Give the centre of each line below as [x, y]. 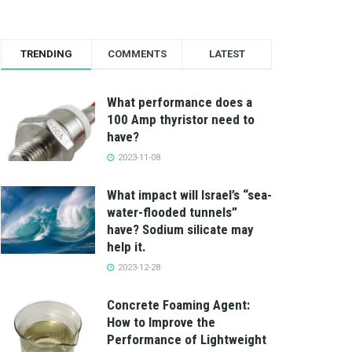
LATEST [227, 54]
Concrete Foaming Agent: [178, 305]
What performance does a [180, 102]
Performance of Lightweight [187, 339]
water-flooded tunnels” [172, 212]
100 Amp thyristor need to [181, 119]
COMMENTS [137, 54]
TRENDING [46, 54]
